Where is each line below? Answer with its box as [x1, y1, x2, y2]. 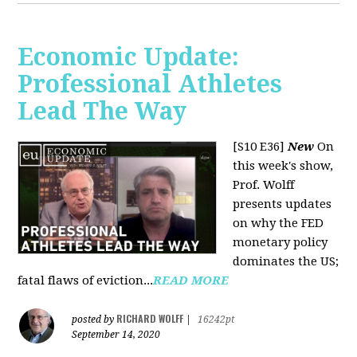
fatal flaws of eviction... [18, 273, 154, 288]
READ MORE [153, 273, 229, 288]
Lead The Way [18, 97, 187, 126]
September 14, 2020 [72, 329, 161, 341]
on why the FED [233, 216, 324, 231]
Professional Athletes [18, 70, 283, 99]
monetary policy [233, 235, 328, 250]
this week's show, [233, 159, 334, 174]
